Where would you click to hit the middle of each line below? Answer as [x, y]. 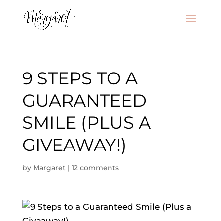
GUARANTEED [84, 100]
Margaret [49, 168]
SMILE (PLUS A [86, 123]
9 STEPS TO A [80, 78]
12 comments [95, 168]
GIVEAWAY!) [74, 145]
